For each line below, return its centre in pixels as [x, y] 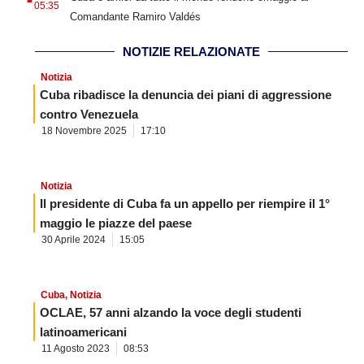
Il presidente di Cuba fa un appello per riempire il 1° [185, 203]
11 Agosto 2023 [76, 348]
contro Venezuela [89, 114]
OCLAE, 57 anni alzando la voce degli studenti [171, 312]
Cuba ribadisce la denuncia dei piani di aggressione [186, 94]
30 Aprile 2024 [74, 239]
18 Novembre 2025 [84, 130]
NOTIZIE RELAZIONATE [191, 51]
